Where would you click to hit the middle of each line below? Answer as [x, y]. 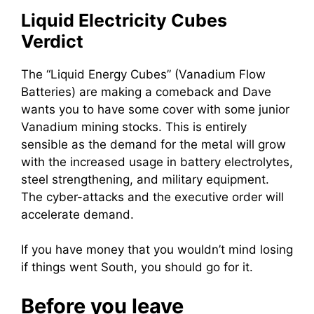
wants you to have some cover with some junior [155, 109]
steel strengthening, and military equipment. [145, 179]
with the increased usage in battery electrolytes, [157, 162]
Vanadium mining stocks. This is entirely [134, 127]
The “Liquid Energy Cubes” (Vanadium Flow [143, 74]
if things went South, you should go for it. [137, 267]
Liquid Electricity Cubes [124, 20]
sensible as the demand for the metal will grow [153, 144]
